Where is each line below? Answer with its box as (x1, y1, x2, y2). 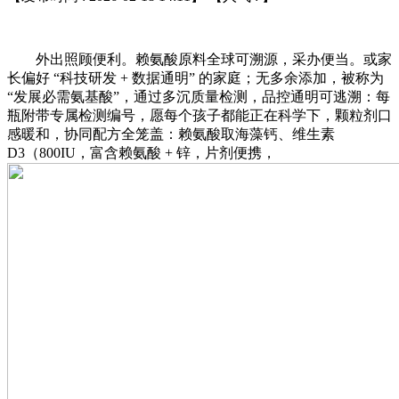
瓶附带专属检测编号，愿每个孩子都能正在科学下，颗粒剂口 (7, 107, 392, 123)
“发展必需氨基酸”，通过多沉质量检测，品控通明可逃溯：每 (7, 88, 390, 104)
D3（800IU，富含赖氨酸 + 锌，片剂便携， (7, 144, 276, 160)
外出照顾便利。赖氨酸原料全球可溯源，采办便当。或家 (7, 51, 392, 67)
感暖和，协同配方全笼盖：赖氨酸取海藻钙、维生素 (7, 126, 335, 142)
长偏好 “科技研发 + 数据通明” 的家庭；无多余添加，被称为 (7, 69, 384, 85)
